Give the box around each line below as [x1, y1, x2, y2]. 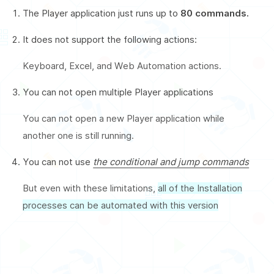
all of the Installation [158, 182, 243, 194]
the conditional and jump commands [93, 155, 250, 168]
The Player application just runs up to [23, 7, 181, 19]
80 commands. [180, 7, 250, 19]
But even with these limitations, [23, 182, 158, 194]
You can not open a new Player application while [23, 112, 225, 124]
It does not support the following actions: [23, 33, 198, 45]
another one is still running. [23, 129, 135, 141]
